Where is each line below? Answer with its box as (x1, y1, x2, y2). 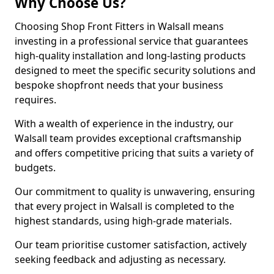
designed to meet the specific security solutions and (15, 64, 256, 77)
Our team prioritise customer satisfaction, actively (15, 238, 246, 251)
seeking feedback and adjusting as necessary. (15, 253, 226, 266)
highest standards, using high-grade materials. (15, 214, 232, 228)
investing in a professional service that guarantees (15, 34, 248, 48)
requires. (15, 93, 56, 106)
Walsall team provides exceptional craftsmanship (15, 131, 242, 145)
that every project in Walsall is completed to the (15, 199, 234, 213)
